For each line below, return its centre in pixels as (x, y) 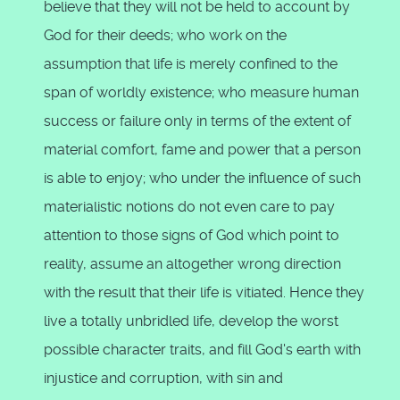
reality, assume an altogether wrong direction (192, 264)
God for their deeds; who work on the (165, 35)
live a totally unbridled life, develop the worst (191, 321)
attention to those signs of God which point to (192, 235)
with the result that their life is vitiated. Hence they (204, 292)
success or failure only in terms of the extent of (197, 121)
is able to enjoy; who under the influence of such (202, 178)
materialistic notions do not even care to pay (189, 207)
